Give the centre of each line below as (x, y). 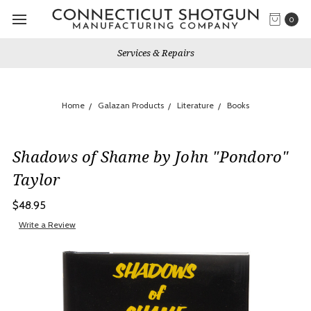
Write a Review (47, 225)
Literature (195, 105)
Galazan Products (131, 105)
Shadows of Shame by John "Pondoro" (151, 156)
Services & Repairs (155, 53)
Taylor (36, 179)
